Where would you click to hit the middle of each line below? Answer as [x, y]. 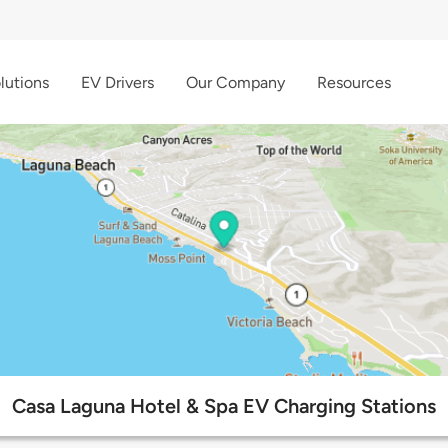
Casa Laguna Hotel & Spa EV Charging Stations [224, 406]
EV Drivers [117, 82]
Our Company [235, 82]
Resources [354, 82]
